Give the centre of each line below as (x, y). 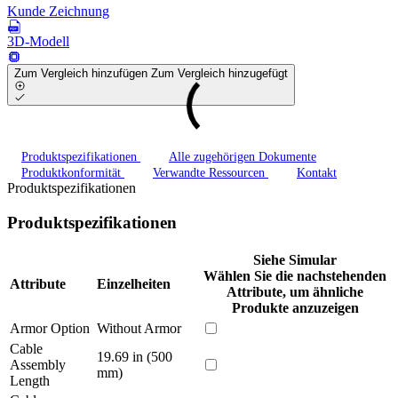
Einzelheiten (134, 283)
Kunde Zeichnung (58, 11)
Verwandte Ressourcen (211, 173)
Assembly (38, 364)
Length (30, 380)
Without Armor (139, 328)
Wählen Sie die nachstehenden (295, 275)
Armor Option (50, 328)
